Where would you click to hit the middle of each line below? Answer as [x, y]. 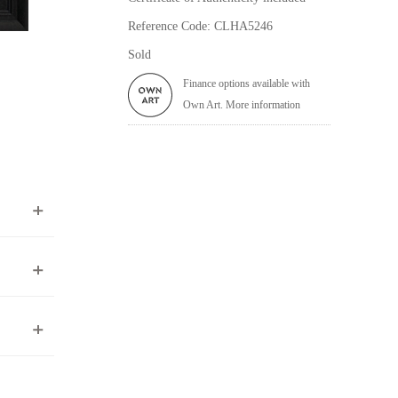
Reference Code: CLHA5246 [200, 26]
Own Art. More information [242, 104]
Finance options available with [247, 83]
